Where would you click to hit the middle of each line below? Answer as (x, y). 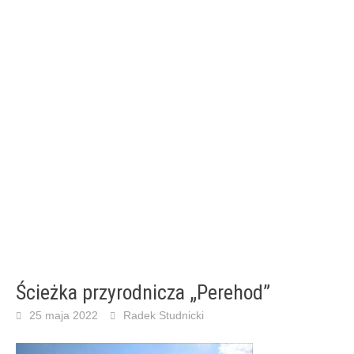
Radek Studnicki (164, 315)
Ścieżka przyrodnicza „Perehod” (143, 292)
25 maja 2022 (64, 315)
